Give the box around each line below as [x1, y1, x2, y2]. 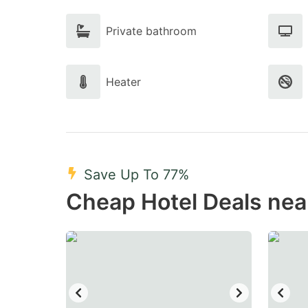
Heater [106, 75, 141, 89]
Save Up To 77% [84, 166, 189, 183]
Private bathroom [106, 24, 197, 38]
